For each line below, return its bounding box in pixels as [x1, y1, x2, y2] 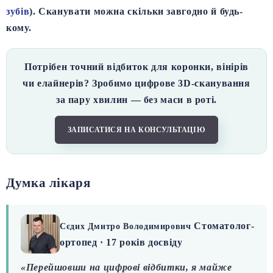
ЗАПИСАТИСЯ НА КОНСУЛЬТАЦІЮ [67, 126, 206, 135]
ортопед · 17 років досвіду [60, 237, 183, 248]
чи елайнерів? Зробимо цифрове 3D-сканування [23, 78, 250, 89]
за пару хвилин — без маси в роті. [55, 94, 218, 105]
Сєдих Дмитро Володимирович [60, 222, 194, 232]
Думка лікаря [6, 175, 91, 191]
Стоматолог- [194, 221, 255, 232]
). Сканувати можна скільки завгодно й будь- [29, 6, 243, 17]
